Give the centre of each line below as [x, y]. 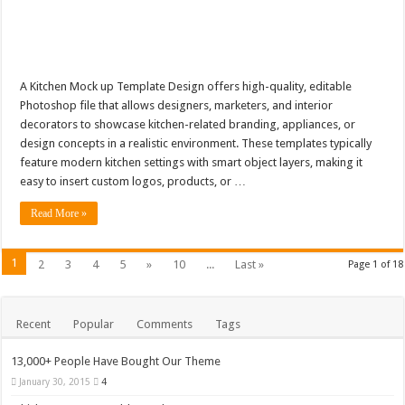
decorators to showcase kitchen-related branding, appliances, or [188, 125]
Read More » [59, 214]
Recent [34, 325]
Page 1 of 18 [375, 265]
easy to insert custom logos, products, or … [133, 182]
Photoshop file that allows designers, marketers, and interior [177, 106]
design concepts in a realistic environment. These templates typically [196, 144]
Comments [165, 325]
